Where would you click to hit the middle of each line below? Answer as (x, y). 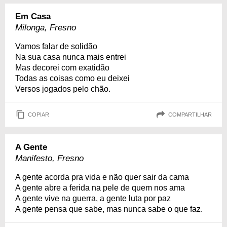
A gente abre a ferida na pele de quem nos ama (100, 188)
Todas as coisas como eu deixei (72, 79)
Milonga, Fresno (46, 28)
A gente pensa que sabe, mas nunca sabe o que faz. (109, 209)
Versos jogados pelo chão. (63, 89)
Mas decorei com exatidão (62, 68)
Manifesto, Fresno (49, 159)
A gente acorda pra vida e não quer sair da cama (102, 177)
